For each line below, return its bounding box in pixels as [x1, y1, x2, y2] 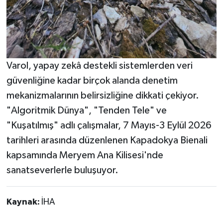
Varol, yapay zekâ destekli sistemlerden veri [6, 61, 193, 71]
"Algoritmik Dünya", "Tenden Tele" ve [6, 106, 167, 116]
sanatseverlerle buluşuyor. [6, 165, 118, 176]
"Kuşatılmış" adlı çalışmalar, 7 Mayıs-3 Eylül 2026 [6, 120, 212, 131]
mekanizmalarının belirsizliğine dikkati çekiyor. [6, 91, 199, 101]
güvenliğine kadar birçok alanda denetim [6, 76, 178, 86]
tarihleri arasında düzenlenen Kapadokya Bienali [6, 135, 208, 146]
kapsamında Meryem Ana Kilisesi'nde [6, 150, 163, 161]
